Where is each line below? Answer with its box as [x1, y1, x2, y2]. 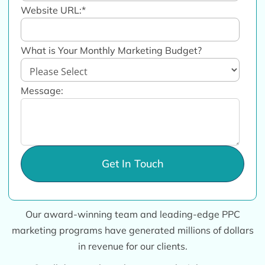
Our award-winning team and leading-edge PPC [25, 208, 240, 220]
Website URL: [21, 4, 82, 16]
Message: [21, 84, 64, 96]
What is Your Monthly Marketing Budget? [21, 44, 202, 56]
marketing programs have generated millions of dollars [11, 224, 254, 236]
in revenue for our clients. [77, 240, 188, 252]
